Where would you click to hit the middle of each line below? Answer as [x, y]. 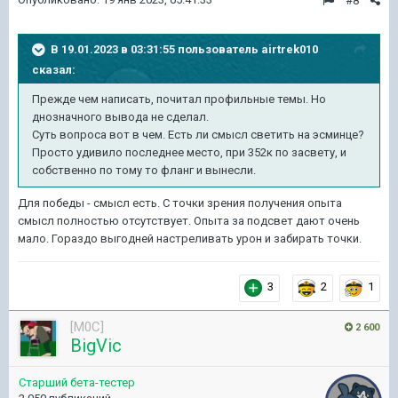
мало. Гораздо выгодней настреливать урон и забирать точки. [190, 239]
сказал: [54, 70]
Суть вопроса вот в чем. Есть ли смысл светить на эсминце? [198, 135]
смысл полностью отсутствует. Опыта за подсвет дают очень [189, 221]
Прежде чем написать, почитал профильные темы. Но [179, 99]
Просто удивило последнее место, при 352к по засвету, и [189, 152]
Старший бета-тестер [77, 382]
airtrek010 [290, 49]
